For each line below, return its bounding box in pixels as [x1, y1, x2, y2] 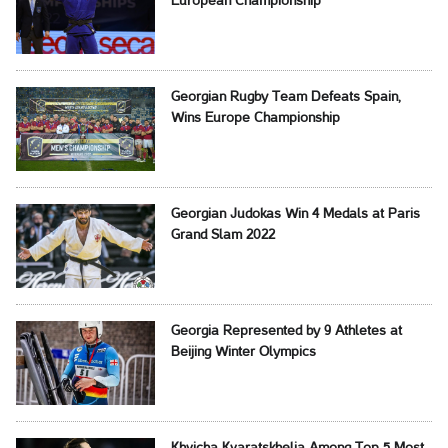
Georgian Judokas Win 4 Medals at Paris [170, 208, 420, 222]
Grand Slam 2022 [170, 229, 275, 243]
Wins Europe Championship [170, 112, 340, 126]
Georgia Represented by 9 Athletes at [170, 325, 402, 339]
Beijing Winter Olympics [170, 346, 316, 360]
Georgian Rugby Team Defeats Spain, [170, 91, 401, 105]
